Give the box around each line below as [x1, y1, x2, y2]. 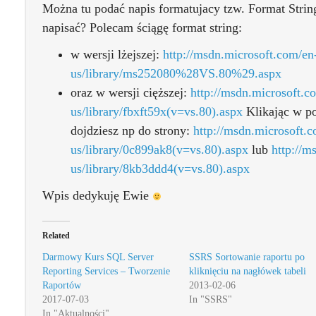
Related [42, 230, 70, 241]
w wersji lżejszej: [71, 47, 163, 61]
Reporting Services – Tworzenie [42, 265, 170, 276]
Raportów [42, 279, 81, 291]
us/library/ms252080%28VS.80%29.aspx [71, 66, 281, 80]
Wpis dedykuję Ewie [42, 188, 152, 202]
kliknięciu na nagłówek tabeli [188, 265, 306, 276]
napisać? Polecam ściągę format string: [42, 20, 242, 35]
